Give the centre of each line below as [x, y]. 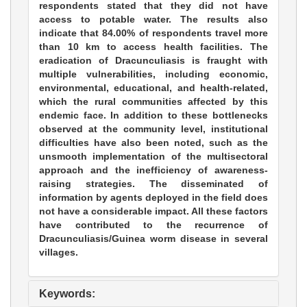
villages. [59, 253]
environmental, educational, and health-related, [153, 88]
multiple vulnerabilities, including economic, [153, 74]
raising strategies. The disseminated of [153, 184]
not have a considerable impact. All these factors [153, 211]
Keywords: [67, 294]
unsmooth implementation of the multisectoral [153, 157]
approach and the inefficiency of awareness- [153, 170]
